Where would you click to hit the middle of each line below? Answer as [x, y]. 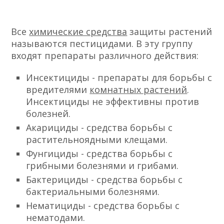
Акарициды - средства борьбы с [99, 127]
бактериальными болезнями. [93, 191]
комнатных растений [138, 89]
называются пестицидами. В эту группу [102, 43]
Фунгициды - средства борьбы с [99, 153]
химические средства [78, 31]
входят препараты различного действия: [105, 55]
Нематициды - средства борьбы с [103, 205]
